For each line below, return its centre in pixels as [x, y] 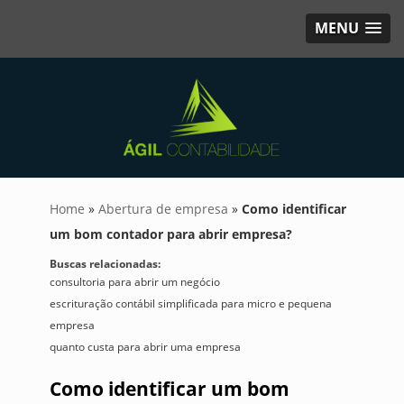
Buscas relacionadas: [105, 264]
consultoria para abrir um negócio [134, 282]
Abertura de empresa [163, 209]
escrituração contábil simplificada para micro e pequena [190, 303]
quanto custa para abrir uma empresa [145, 347]
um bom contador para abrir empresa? [170, 234]
